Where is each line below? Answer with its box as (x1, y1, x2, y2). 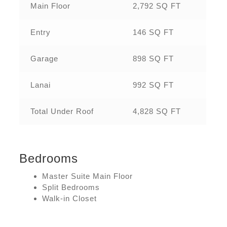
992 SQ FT (132, 80, 174, 89)
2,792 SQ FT (132, 1, 181, 10)
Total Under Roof (30, 106, 94, 116)
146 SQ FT (132, 27, 174, 36)
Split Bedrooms (42, 182, 100, 192)
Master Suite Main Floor (42, 171, 133, 180)
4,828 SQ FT (132, 106, 181, 116)
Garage (30, 54, 58, 63)
